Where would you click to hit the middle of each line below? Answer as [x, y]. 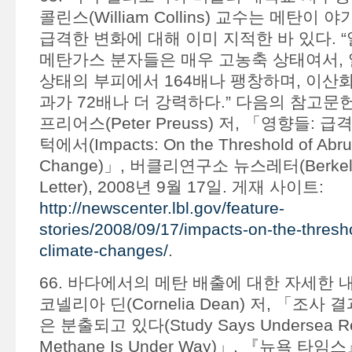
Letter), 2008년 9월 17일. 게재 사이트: [181, 187]
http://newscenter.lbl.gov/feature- [161, 208]
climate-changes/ [103, 250]
